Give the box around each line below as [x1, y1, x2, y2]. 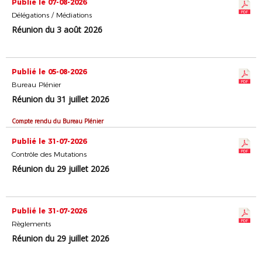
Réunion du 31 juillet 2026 [12, 94, 109, 105]
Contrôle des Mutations [12, 150, 87, 158]
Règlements [12, 219, 51, 228]
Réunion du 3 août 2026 [12, 24, 102, 35]
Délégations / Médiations [12, 11, 92, 19]
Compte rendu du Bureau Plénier [12, 117, 104, 125]
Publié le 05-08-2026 [12, 67, 87, 76]
